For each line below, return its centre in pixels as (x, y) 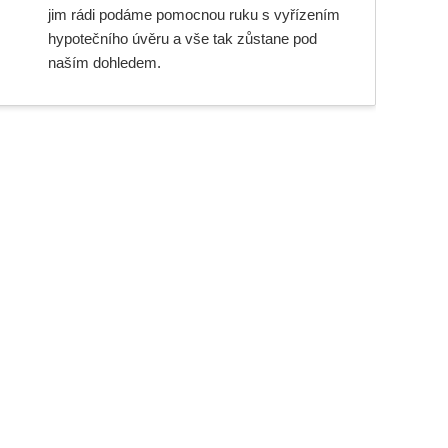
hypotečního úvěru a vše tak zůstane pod (182, 38)
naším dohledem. (104, 62)
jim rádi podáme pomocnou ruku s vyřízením (193, 14)
